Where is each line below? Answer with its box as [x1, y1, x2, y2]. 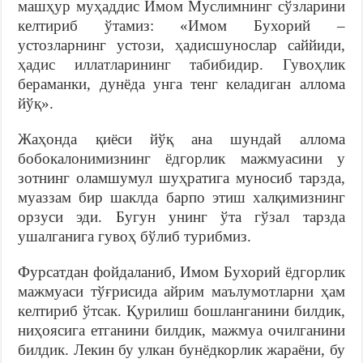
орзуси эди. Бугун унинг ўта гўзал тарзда [18, 207, 345, 225]
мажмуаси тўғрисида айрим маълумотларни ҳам [18, 282, 345, 300]
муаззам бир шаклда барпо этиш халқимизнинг [18, 188, 345, 206]
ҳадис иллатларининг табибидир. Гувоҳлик [18, 55, 345, 73]
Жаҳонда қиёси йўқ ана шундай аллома [18, 130, 345, 147]
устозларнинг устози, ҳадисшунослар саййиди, [18, 36, 345, 53]
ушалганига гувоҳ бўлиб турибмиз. [18, 227, 252, 245]
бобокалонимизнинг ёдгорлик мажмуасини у [18, 149, 345, 167]
